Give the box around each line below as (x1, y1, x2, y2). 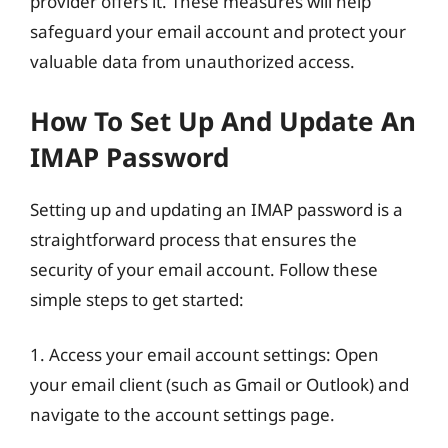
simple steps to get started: (30, 287, 244, 311)
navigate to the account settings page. (30, 403, 335, 426)
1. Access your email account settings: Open (30, 343, 379, 366)
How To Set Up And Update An (30, 102, 416, 139)
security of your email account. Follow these (30, 257, 378, 281)
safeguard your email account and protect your (30, 20, 406, 43)
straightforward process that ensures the (30, 227, 357, 251)
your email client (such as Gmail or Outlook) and (30, 373, 409, 396)
